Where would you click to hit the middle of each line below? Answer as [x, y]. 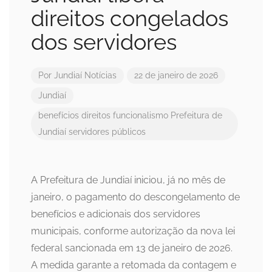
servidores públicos [107, 132]
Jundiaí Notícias [85, 76]
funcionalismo [141, 116]
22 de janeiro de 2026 [176, 76]
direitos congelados [130, 19]
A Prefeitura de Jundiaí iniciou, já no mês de [128, 180]
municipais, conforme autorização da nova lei [133, 231]
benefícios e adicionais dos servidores [116, 214]
